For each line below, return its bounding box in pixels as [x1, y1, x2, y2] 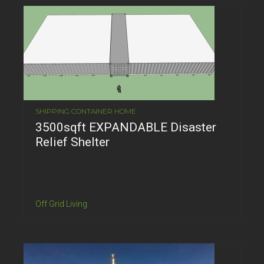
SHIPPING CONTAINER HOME [35, 106, 136, 115]
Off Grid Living [35, 199, 87, 209]
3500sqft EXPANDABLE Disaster [35, 120, 216, 134]
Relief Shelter [35, 134, 110, 149]
